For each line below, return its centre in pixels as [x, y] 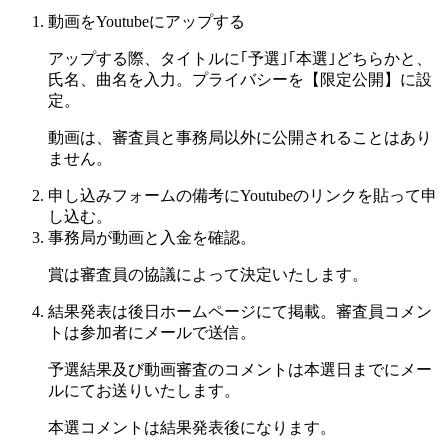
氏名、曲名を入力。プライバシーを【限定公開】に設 [240, 79]
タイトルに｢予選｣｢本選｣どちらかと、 [296, 58]
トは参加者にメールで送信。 [152, 332]
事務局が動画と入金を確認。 [152, 237]
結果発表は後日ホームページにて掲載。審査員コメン [240, 311]
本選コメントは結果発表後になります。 [192, 427]
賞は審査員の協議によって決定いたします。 [208, 274]
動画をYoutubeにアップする [146, 21]
